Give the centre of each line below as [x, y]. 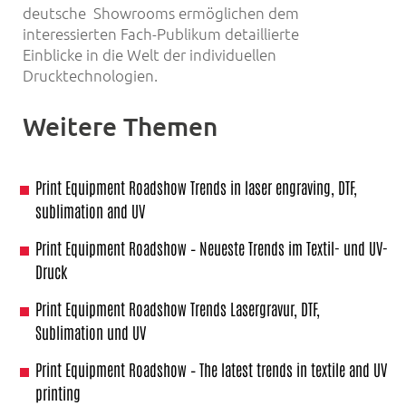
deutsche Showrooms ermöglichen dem [161, 12]
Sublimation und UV [91, 331]
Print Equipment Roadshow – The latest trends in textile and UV [211, 368]
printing [58, 392]
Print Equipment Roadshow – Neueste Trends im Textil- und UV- [212, 247]
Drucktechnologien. [90, 75]
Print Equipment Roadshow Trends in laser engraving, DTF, [196, 186]
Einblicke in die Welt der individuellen [150, 54]
